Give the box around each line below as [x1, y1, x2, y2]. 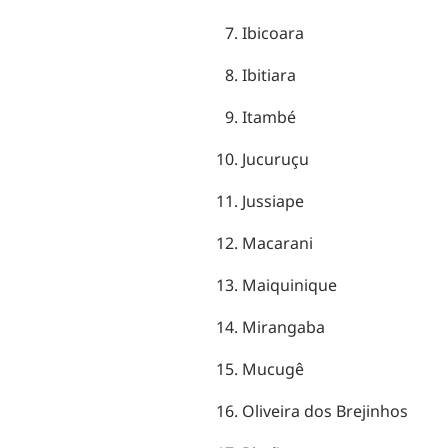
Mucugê [241, 358, 308, 381]
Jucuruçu [241, 148, 313, 171]
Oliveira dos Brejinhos [241, 400, 412, 423]
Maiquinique [241, 274, 341, 297]
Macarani [241, 232, 317, 255]
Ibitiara [241, 64, 300, 87]
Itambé [241, 106, 300, 129]
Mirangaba [241, 316, 329, 339]
